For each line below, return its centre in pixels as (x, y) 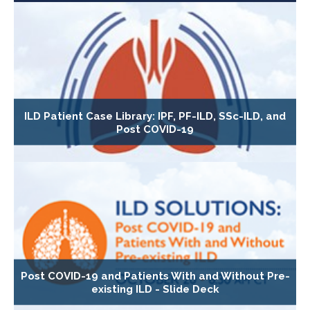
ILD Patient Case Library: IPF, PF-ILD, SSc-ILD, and (155, 116)
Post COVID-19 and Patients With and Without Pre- (155, 276)
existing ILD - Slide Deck (155, 289)
